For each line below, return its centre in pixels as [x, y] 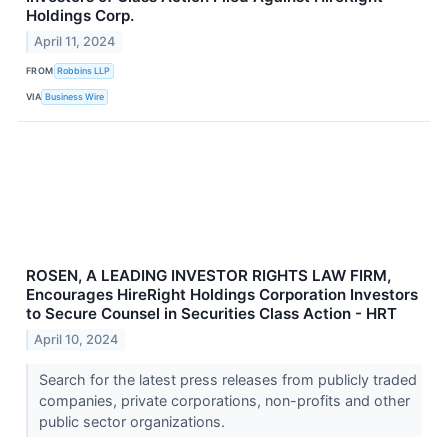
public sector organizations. [133, 421]
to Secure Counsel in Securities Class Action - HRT [211, 313]
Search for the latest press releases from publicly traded [227, 379]
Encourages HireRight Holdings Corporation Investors [222, 294]
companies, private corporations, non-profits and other [224, 400]
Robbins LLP [84, 71]
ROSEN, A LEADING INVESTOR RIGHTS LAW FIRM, [208, 275]
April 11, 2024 [75, 41]
